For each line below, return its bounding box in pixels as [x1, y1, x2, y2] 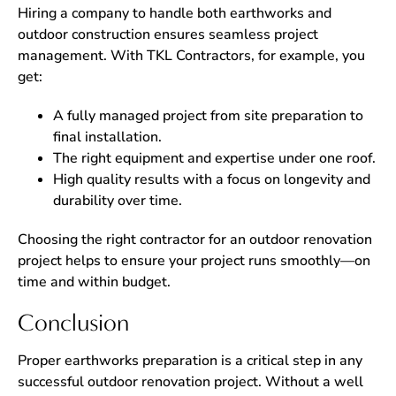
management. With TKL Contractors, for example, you [18, 46, 365, 65]
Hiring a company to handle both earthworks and [18, 4, 331, 23]
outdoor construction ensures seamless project [18, 25, 318, 44]
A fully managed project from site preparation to [53, 106, 363, 126]
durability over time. [53, 191, 182, 210]
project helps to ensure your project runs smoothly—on [18, 251, 370, 270]
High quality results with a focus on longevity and [53, 170, 370, 189]
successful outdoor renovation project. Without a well [18, 372, 363, 392]
